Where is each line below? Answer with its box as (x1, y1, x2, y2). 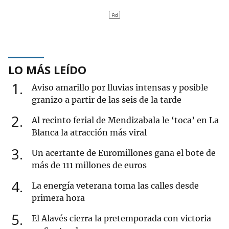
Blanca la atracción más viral (32, 127, 147, 138)
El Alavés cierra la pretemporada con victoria (32, 213, 211, 224)
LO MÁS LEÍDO (8, 62, 86, 78)
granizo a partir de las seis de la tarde (32, 95, 181, 105)
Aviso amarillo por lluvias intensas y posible (32, 82, 208, 93)
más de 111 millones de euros (32, 160, 147, 171)
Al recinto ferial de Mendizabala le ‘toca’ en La (32, 115, 219, 126)
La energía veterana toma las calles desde (32, 180, 199, 191)
